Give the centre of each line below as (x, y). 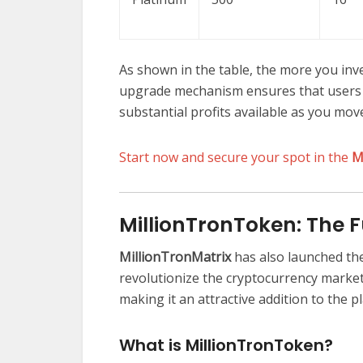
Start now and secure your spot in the (235, 158)
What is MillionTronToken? (226, 346)
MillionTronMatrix (175, 257)
